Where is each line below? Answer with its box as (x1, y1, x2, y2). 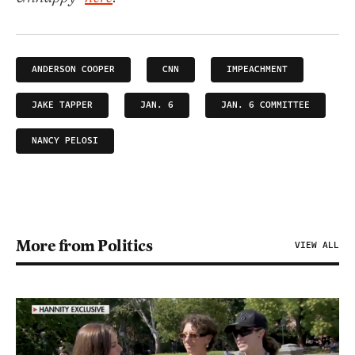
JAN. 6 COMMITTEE (221, 97, 310, 112)
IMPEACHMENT (227, 62, 288, 76)
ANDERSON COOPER (32, 62, 115, 76)
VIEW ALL (295, 238, 339, 252)
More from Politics (16, 235, 152, 256)
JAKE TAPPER (32, 97, 93, 112)
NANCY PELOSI (32, 133, 98, 147)
